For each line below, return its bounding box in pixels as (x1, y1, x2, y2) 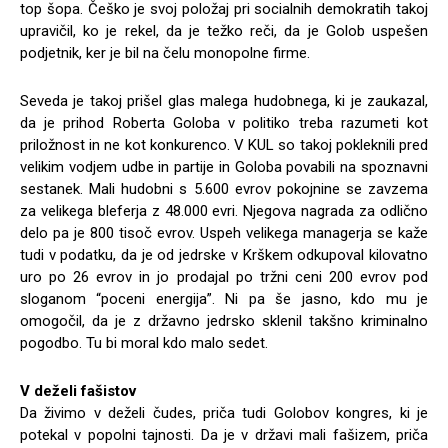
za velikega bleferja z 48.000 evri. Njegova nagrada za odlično (20, 201, 428, 220)
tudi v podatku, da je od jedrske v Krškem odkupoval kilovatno (20, 245, 428, 264)
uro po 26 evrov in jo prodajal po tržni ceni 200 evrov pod (20, 267, 428, 286)
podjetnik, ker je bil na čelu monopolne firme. (20, 43, 310, 62)
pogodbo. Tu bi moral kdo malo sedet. (20, 333, 268, 352)
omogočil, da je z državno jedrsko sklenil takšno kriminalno (20, 311, 428, 330)
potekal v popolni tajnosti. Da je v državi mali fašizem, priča (20, 425, 428, 444)
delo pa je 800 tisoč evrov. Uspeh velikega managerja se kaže (20, 223, 428, 242)
